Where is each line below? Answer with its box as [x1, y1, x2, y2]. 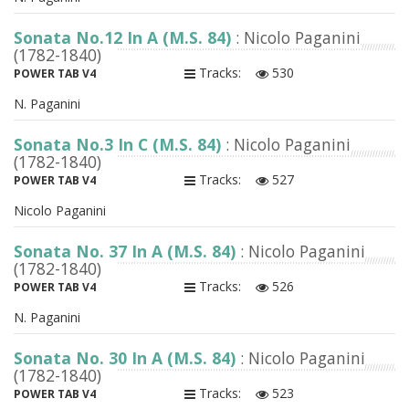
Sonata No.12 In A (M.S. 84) [14, 26, 236, 49]
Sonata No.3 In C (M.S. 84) [14, 133, 225, 156]
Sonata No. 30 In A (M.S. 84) [14, 347, 240, 370]
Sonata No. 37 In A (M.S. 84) [14, 240, 240, 263]
